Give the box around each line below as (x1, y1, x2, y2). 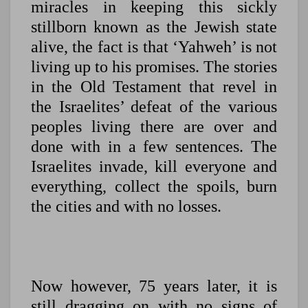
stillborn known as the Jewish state (31, 18, 277, 36)
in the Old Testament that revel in (31, 78, 277, 96)
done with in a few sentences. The (31, 137, 277, 156)
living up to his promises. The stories (31, 58, 277, 76)
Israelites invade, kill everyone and (31, 157, 277, 176)
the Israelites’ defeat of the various (31, 98, 277, 116)
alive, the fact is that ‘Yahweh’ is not (31, 38, 277, 56)
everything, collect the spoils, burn (31, 177, 277, 196)
